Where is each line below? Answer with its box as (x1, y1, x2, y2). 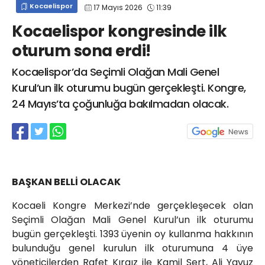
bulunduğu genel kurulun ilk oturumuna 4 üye (12, 241, 253, 256)
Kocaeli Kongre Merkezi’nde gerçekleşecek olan (12, 199, 253, 213)
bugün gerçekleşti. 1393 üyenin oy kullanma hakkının (12, 227, 253, 241)
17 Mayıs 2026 (92, 2, 144, 12)
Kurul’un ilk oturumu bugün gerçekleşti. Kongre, (12, 80, 246, 96)
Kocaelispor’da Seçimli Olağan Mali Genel (12, 64, 219, 80)
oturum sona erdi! (12, 40, 151, 62)
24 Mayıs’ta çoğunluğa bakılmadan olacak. (12, 96, 228, 112)
